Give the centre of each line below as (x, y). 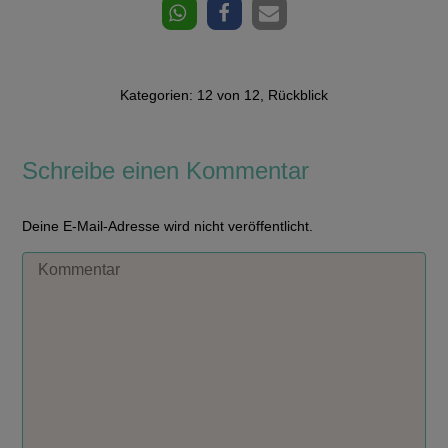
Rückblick (298, 95)
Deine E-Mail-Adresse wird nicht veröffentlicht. (168, 226)
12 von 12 (228, 95)
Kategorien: (158, 95)
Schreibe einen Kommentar (166, 171)
